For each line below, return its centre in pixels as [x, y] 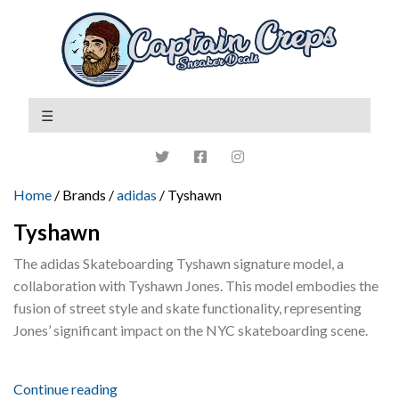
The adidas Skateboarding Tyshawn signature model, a [179, 263]
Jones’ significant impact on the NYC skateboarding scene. [191, 330]
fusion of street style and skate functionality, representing [187, 307]
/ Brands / [84, 194]
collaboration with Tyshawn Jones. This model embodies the [196, 285]
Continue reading [65, 388]
